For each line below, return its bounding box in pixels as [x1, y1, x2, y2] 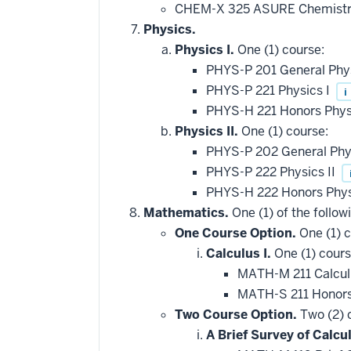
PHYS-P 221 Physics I [206, 82, 333, 99]
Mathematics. [143, 204, 229, 221]
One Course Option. [175, 225, 296, 241]
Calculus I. [206, 245, 271, 262]
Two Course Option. [175, 306, 297, 323]
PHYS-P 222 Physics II [206, 164, 338, 180]
